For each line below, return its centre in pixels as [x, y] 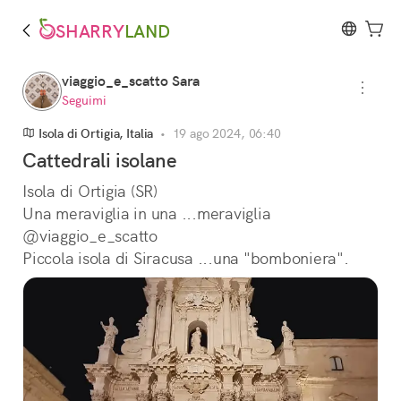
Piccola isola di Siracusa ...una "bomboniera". [186, 258]
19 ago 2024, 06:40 [226, 133]
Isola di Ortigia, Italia [94, 133]
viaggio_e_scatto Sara [131, 81]
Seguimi [84, 100]
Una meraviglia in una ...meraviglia [149, 213]
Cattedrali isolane [100, 161]
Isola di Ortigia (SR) [92, 191]
